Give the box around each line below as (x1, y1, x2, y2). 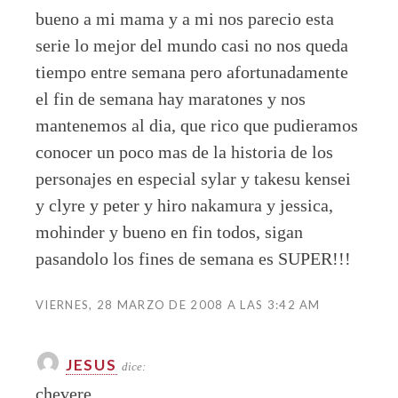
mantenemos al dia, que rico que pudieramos (36, 115, 358, 136)
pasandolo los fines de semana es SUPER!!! (36, 249, 351, 269)
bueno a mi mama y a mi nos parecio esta (36, 9, 334, 29)
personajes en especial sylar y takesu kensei (36, 169, 351, 189)
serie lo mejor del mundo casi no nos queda (36, 36, 348, 56)
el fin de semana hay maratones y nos (36, 89, 306, 109)
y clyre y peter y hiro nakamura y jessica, (36, 195, 333, 216)
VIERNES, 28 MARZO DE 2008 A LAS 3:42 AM (36, 298, 321, 313)
